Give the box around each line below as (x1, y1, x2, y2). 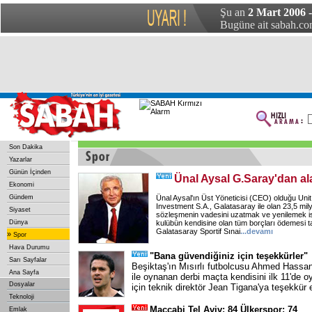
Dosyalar (9, 281, 35, 288)
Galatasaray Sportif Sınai (156, 227, 240, 235)
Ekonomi (9, 181, 34, 188)
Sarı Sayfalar (9, 256, 47, 263)
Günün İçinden (9, 169, 51, 175)
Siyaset (9, 206, 31, 213)
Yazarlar (9, 156, 32, 163)
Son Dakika (9, 143, 42, 150)
